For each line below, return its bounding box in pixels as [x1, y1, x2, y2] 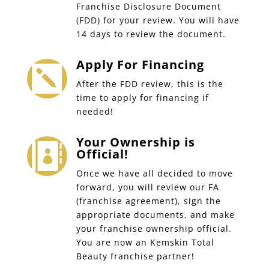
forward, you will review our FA [76, 181, 219, 193]
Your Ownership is [76, 134, 195, 150]
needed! [76, 106, 113, 117]
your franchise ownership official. [76, 223, 232, 234]
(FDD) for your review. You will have [76, 14, 240, 26]
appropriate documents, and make [76, 209, 235, 220]
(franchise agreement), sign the [76, 195, 221, 207]
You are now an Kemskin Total [76, 237, 214, 248]
